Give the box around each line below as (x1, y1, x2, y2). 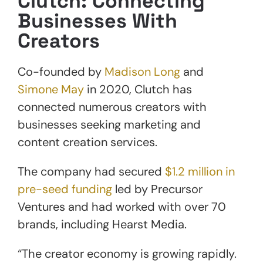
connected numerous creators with (18, 99, 207, 114)
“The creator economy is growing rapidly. (18, 245, 237, 261)
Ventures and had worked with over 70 (18, 198, 226, 214)
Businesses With (18, 8, 177, 33)
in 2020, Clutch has (84, 81, 192, 97)
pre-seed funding (18, 181, 112, 197)
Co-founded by (18, 63, 104, 79)
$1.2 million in (165, 163, 235, 179)
